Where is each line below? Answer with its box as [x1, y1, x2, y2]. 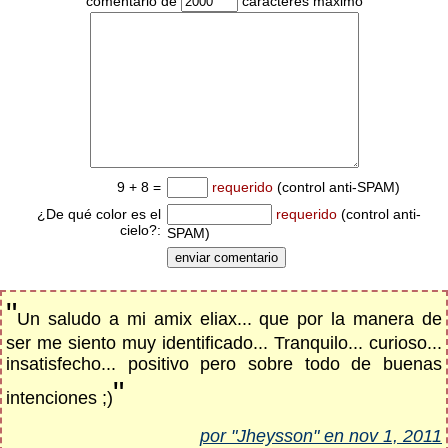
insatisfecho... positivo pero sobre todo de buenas [6, 354, 442, 374]
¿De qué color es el [37, 206, 161, 222]
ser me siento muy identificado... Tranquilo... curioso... [6, 333, 442, 353]
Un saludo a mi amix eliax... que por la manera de [17, 309, 442, 329]
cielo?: [120, 222, 161, 238]
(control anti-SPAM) [273, 179, 400, 195]
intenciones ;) [6, 388, 113, 408]
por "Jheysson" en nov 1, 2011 [200, 426, 442, 446]
